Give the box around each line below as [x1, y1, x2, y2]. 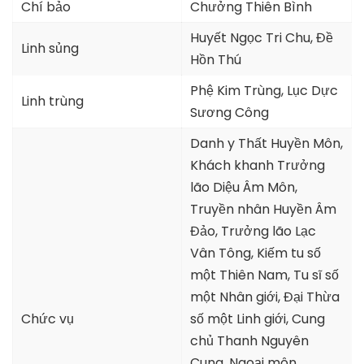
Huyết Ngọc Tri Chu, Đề [190, 28, 333, 47]
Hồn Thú [190, 50, 241, 69]
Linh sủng [21, 38, 79, 58]
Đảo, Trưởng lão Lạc [190, 221, 316, 240]
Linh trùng [21, 91, 84, 110]
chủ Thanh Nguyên [190, 331, 309, 350]
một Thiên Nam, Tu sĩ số [190, 265, 339, 284]
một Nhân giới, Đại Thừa [190, 287, 340, 306]
